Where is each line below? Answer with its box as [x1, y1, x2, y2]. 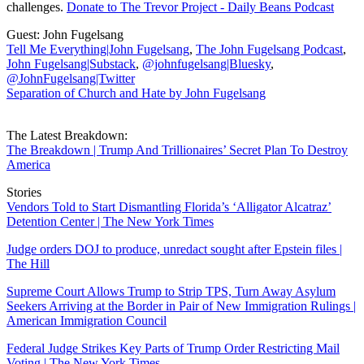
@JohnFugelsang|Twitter [6, 71, 135, 85]
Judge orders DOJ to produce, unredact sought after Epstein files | [6, 241, 342, 256]
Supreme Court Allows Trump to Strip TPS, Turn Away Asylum [6, 284, 336, 298]
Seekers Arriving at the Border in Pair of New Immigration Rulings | [6, 298, 356, 313]
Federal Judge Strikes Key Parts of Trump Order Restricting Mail [6, 340, 340, 355]
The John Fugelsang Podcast [196, 41, 343, 56]
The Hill [6, 256, 50, 271]
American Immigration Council [6, 313, 167, 327]
